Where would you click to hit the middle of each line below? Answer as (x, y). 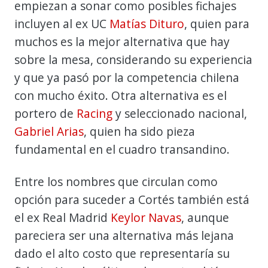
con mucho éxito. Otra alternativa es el (121, 95)
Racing (95, 113)
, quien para (217, 23)
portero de (45, 113)
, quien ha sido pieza (139, 131)
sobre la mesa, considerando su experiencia (133, 59)
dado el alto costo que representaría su (122, 253)
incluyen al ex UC (62, 23)
